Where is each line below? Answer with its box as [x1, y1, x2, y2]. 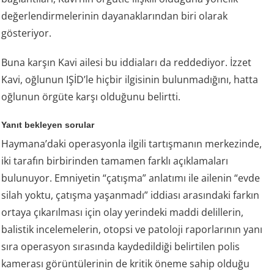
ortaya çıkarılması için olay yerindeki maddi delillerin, [1, 206, 244, 220]
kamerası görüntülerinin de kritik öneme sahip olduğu [1, 257, 250, 271]
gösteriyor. [1, 26, 52, 40]
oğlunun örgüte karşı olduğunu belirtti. [1, 90, 181, 104]
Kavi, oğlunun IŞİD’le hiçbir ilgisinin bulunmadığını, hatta [1, 73, 259, 87]
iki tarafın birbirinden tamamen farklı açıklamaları [1, 154, 229, 168]
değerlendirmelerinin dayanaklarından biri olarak [1, 9, 228, 23]
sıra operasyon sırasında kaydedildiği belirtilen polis [1, 240, 240, 254]
